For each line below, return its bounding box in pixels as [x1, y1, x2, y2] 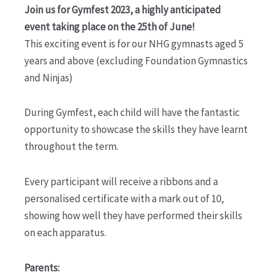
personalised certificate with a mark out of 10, [24, 192, 224, 206]
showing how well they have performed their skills [24, 209, 242, 223]
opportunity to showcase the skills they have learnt [24, 123, 248, 137]
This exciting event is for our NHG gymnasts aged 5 [24, 36, 243, 50]
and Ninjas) [24, 70, 73, 84]
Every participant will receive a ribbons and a [24, 175, 218, 189]
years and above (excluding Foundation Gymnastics [24, 53, 248, 67]
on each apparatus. [24, 226, 106, 240]
